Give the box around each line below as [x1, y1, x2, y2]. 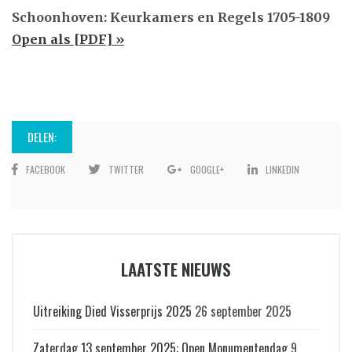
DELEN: [27, 127, 57, 145]
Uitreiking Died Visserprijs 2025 [32, 301, 192, 321]
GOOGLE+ [189, 162, 224, 176]
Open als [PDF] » [12, 31, 124, 47]
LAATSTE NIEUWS [121, 256, 231, 281]
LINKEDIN [265, 162, 299, 176]
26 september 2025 [194, 301, 291, 321]
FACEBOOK [25, 162, 65, 176]
